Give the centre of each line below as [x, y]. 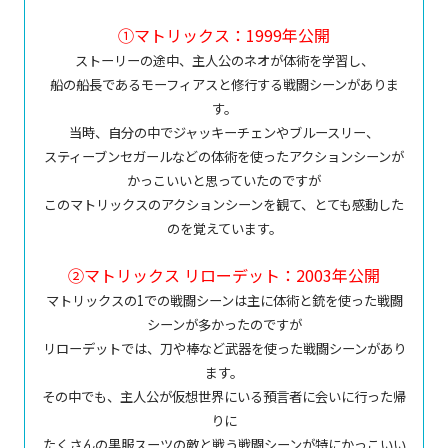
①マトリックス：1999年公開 [224, 35]
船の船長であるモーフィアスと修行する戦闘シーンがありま [224, 84]
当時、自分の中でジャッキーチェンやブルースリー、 [224, 132]
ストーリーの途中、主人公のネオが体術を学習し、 [224, 60]
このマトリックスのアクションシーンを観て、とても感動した [224, 204]
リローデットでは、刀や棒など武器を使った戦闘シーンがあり [224, 348]
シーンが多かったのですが [224, 324]
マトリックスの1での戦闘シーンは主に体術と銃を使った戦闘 [224, 300]
